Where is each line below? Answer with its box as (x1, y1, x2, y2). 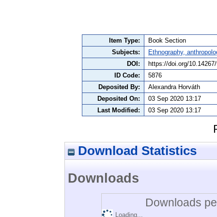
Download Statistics (75, 143, 197, 158)
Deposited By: (98, 83, 140, 91)
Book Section (148, 37, 186, 45)
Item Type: (109, 37, 140, 45)
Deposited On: (97, 95, 140, 103)
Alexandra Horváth (148, 83, 200, 91)
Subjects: (112, 48, 140, 56)
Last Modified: (97, 107, 140, 114)
